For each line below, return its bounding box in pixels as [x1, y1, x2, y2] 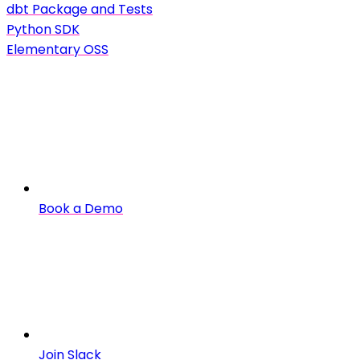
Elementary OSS [6, 39, 108, 59]
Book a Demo [39, 198, 123, 218]
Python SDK [6, 19, 80, 39]
